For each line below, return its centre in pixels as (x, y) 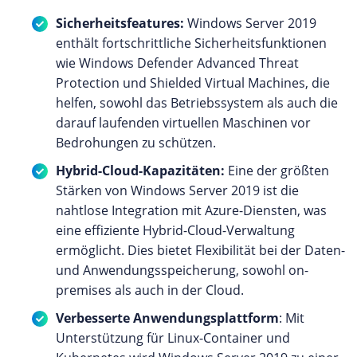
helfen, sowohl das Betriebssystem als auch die (197, 102)
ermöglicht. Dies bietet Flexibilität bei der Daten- (200, 250)
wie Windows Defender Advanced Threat (177, 63)
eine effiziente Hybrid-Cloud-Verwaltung (175, 230)
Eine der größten (277, 170)
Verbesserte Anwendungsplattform (167, 318)
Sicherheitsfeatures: (122, 23)
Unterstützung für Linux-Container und (173, 337)
